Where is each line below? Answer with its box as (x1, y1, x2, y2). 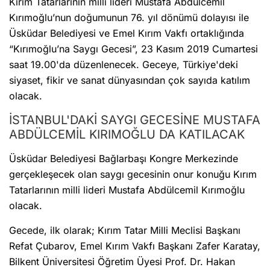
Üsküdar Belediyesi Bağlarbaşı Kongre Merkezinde (9, 152, 238, 165)
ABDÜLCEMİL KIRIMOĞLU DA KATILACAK (9, 127, 245, 142)
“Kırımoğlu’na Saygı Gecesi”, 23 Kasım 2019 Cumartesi (9, 43, 258, 55)
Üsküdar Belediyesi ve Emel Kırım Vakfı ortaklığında (9, 27, 244, 40)
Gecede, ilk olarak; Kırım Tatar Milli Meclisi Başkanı (9, 224, 240, 237)
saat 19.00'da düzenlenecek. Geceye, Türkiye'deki (9, 58, 238, 71)
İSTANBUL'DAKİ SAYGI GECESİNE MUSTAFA (9, 113, 260, 128)
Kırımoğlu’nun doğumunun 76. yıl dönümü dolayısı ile (9, 11, 249, 24)
